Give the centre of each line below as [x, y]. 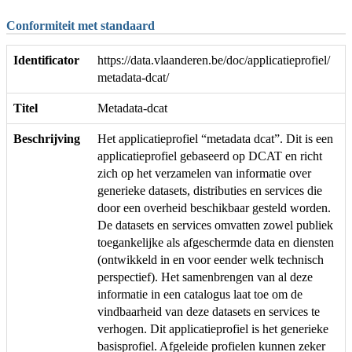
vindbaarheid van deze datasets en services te [209, 312]
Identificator [46, 60]
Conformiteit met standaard [81, 25]
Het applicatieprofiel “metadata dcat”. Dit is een [215, 139]
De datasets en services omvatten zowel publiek [215, 225]
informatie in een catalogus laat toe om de [200, 295]
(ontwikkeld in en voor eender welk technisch [211, 260]
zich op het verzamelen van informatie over [204, 174]
